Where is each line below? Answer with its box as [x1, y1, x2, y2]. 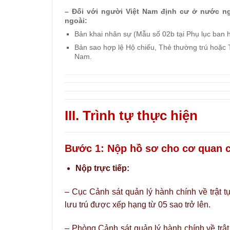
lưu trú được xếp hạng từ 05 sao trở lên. [65, 200, 210, 209]
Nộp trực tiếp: [75, 164, 129, 173]
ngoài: [65, 16, 87, 25]
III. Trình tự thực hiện [65, 108, 198, 123]
